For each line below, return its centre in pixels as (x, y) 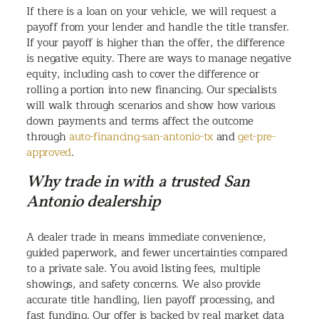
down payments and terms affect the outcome (140, 121)
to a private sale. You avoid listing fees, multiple (144, 269)
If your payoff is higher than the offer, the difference (156, 42)
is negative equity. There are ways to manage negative (159, 58)
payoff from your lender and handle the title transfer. (158, 27)
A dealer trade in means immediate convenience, (146, 237)
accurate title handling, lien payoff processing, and (151, 300)
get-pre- (257, 136)
